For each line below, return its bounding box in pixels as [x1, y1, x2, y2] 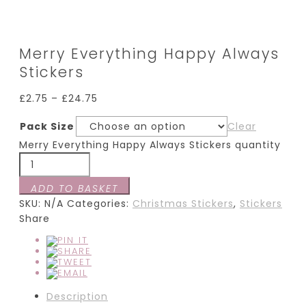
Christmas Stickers [133, 197, 234, 211]
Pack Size [20, 120, 74, 134]
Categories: [67, 197, 133, 211]
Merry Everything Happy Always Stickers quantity [19, 138, 281, 152]
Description [46, 290, 108, 304]
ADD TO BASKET [31, 182, 118, 196]
